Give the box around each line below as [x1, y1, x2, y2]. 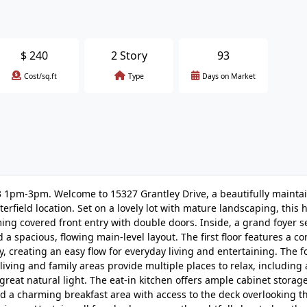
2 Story [110, 48, 147, 63]
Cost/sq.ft [24, 71, 57, 81]
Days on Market [202, 71, 256, 81]
